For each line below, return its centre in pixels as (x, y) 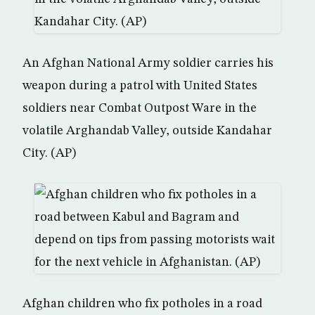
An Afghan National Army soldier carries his (148, 63)
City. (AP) (49, 153)
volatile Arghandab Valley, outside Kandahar (147, 131)
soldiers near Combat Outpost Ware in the (140, 108)
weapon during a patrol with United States (140, 86)
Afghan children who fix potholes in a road (142, 304)
